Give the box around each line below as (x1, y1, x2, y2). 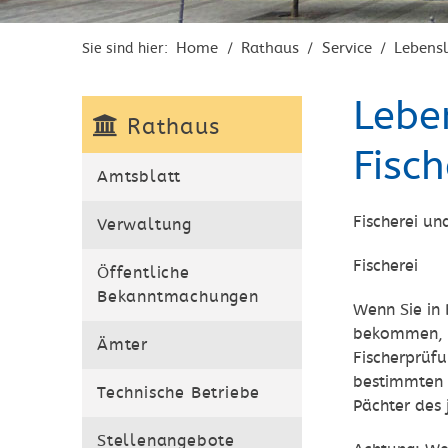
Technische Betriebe (97, 383, 261, 403)
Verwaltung (97, 215, 192, 235)
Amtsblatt (97, 167, 182, 187)
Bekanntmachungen (97, 287, 259, 307)
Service (321, 39, 372, 57)
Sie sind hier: (82, 40, 172, 57)
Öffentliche (97, 263, 190, 283)
